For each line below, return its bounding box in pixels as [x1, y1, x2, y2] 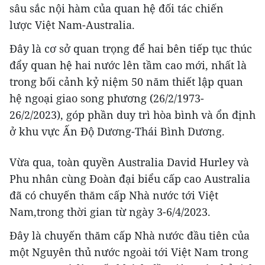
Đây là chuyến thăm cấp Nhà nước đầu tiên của [9, 228, 250, 243]
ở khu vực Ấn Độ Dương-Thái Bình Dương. [9, 124, 225, 139]
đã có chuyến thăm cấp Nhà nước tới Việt [9, 188, 218, 203]
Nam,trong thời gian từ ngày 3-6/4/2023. [9, 205, 211, 219]
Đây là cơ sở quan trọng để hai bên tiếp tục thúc [9, 41, 252, 56]
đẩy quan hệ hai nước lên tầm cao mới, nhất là [9, 58, 247, 73]
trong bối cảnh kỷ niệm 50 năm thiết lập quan [9, 75, 243, 89]
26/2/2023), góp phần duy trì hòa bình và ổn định [9, 108, 256, 122]
